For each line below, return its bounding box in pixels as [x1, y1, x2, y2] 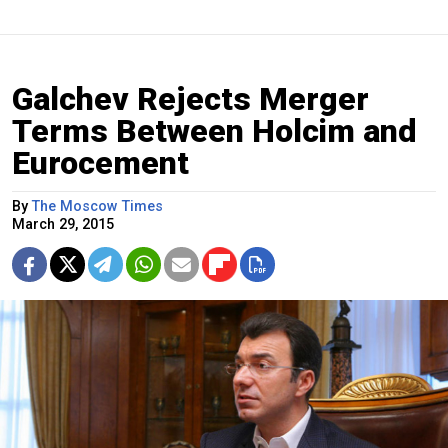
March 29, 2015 [12, 216, 114, 234]
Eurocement [12, 144, 189, 183]
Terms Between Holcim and [12, 112, 417, 151]
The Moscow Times [32, 198, 163, 216]
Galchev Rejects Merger [12, 80, 369, 119]
